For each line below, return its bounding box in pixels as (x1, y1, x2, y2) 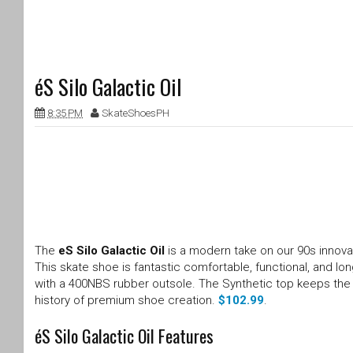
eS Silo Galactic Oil (58, 243, 165, 258)
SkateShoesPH (102, 106, 169, 120)
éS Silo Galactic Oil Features (35, 323, 214, 349)
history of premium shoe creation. (35, 293, 218, 308)
